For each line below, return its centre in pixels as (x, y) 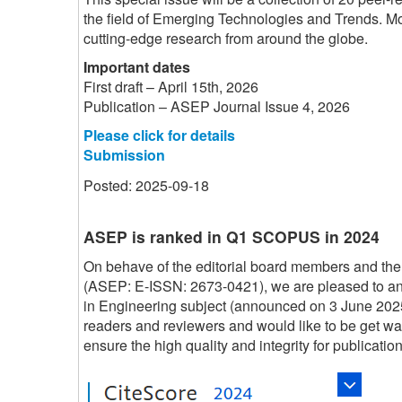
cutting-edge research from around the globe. (226, 38)
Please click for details (159, 135)
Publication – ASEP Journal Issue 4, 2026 (217, 106)
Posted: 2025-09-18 (146, 185)
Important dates (137, 66)
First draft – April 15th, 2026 (171, 86)
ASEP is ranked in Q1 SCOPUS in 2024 (232, 236)
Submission (124, 154)
